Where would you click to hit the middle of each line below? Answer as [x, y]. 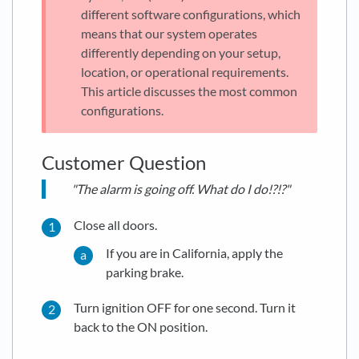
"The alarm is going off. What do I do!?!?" [181, 189]
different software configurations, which [191, 14]
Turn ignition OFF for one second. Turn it [185, 308]
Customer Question [124, 163]
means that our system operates [169, 34]
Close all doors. [115, 224]
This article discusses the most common [189, 91]
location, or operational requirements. [185, 72]
